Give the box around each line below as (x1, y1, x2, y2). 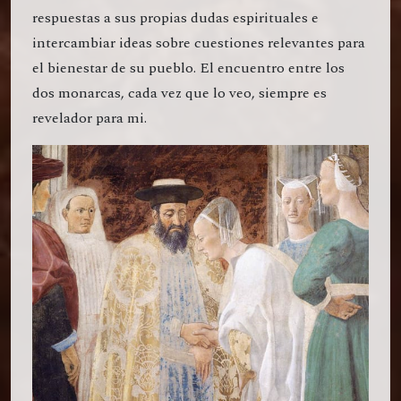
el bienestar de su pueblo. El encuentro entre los (32, 57, 345, 80)
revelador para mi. (32, 107, 147, 130)
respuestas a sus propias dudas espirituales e (32, 7, 319, 30)
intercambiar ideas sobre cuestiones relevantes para (32, 32, 365, 55)
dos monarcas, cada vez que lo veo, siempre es (32, 82, 327, 105)
